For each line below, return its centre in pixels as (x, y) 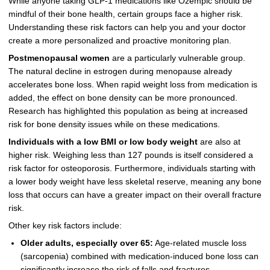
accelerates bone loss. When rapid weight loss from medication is (133, 85)
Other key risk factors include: (65, 225)
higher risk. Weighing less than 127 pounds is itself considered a (130, 155)
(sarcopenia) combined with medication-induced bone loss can (139, 256)
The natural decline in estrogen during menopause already (120, 72)
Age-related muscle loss (199, 243)
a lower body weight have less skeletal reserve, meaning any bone (135, 181)
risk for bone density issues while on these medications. (114, 125)
